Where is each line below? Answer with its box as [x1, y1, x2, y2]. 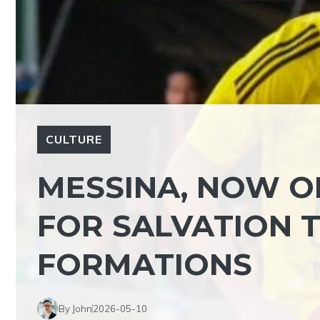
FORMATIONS [37, 246, 252, 283]
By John [59, 302, 92, 314]
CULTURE [46, 132, 102, 146]
